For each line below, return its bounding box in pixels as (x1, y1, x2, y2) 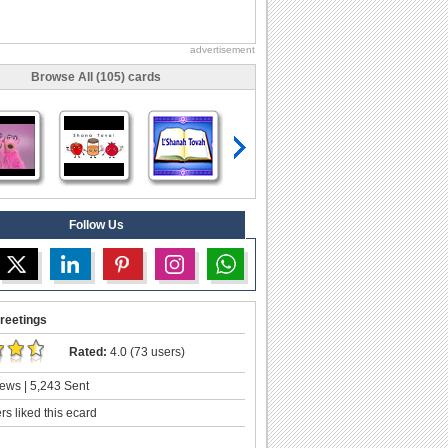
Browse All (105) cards (31, 69, 161, 84)
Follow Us (68, 217, 124, 232)
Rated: (69, 344, 107, 359)
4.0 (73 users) (107, 344, 185, 359)
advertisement (190, 43, 255, 55)
